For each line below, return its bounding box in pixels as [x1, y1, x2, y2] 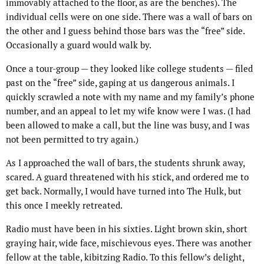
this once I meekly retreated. [6, 200, 124, 212]
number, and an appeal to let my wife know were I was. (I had [6, 105, 250, 117]
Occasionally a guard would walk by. [6, 39, 153, 51]
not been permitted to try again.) [6, 134, 138, 146]
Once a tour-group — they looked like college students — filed [6, 63, 253, 75]
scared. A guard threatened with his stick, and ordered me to [6, 171, 249, 183]
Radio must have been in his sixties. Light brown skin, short [6, 223, 247, 235]
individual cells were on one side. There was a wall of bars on [6, 11, 252, 23]
